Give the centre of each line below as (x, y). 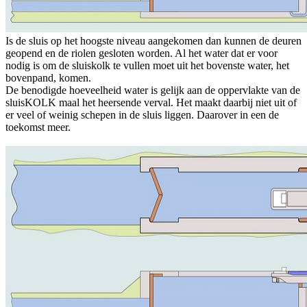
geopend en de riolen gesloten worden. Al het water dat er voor (142, 53)
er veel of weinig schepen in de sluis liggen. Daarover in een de (142, 115)
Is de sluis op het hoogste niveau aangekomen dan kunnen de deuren (153, 41)
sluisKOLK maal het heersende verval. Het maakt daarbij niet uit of (151, 103)
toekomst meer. (38, 127)
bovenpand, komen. (48, 78)
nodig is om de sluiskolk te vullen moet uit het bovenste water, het (147, 66)
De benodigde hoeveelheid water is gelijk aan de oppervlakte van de (153, 90)
